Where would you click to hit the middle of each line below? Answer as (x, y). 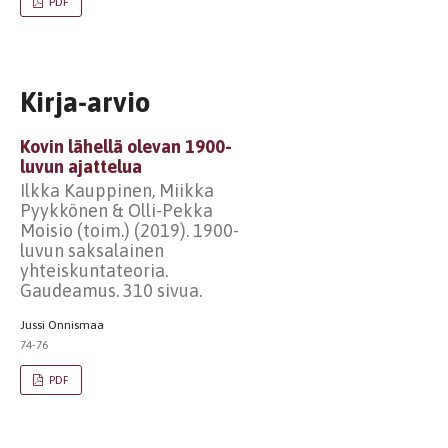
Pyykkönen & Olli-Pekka (116, 210)
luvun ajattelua (81, 166)
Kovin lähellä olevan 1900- (126, 146)
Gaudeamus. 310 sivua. (111, 290)
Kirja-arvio (85, 101)
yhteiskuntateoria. (94, 270)
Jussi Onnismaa (62, 325)
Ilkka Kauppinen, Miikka (117, 190)
